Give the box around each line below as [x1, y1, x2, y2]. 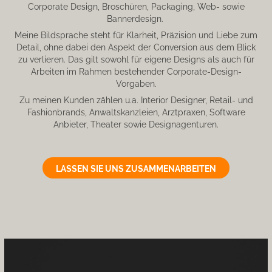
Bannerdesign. [106, 12, 166, 24]
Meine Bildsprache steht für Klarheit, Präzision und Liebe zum [15, 29, 257, 40]
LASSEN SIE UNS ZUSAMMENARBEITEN [56, 162, 216, 174]
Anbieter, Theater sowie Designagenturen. [53, 118, 219, 129]
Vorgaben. [115, 77, 157, 89]
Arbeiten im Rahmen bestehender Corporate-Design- [30, 65, 242, 76]
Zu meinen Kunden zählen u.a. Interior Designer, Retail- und [19, 93, 253, 105]
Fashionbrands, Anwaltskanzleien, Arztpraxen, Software [27, 106, 245, 117]
